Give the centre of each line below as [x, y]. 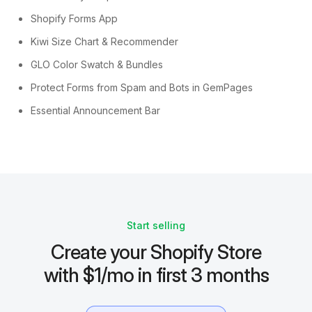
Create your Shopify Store [156, 252]
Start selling [156, 226]
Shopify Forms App [74, 19]
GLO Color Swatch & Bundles [97, 65]
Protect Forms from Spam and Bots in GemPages [142, 88]
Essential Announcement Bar [95, 111]
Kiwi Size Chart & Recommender [104, 42]
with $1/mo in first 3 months [156, 275]
